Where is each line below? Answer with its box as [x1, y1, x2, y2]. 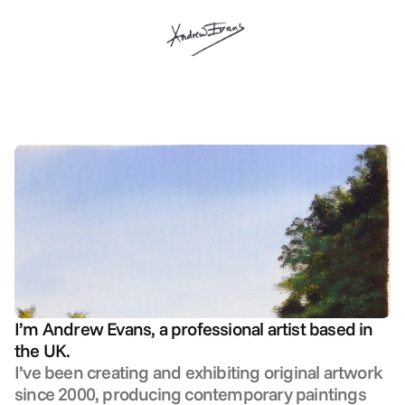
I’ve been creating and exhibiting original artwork [14, 361, 383, 384]
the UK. [14, 339, 71, 363]
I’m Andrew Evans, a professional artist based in [14, 317, 373, 341]
